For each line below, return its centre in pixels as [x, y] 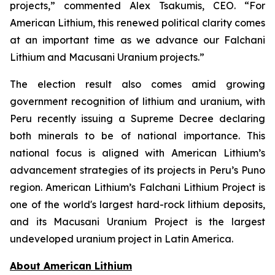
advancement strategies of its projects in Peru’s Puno [137, 170]
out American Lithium [78, 266]
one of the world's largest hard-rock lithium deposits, [137, 204]
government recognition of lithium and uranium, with [137, 101]
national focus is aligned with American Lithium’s [137, 153]
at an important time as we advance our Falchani [137, 40]
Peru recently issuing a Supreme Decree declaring [137, 118]
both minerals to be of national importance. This [137, 136]
